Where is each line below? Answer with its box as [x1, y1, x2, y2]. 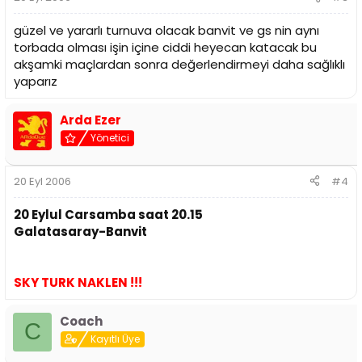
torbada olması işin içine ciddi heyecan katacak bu [14, 39, 317, 57]
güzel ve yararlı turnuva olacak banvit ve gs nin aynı [14, 22, 319, 40]
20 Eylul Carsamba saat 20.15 [14, 205, 203, 223]
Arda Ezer [60, 112, 121, 129]
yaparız [14, 73, 57, 90]
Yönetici [90, 131, 130, 145]
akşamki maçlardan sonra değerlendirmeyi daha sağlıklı [14, 56, 345, 74]
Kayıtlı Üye [90, 331, 141, 346]
